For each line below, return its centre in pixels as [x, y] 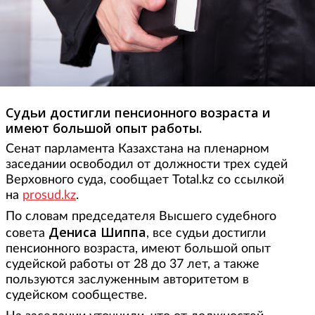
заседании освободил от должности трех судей [147, 165]
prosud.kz [49, 196]
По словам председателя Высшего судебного [141, 217]
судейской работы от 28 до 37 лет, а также [133, 265]
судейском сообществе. [76, 296]
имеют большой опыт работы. [104, 128]
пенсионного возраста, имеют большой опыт [138, 249]
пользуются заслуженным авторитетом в [127, 280]
